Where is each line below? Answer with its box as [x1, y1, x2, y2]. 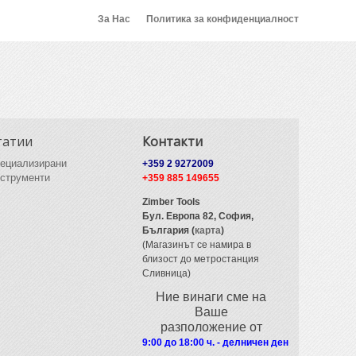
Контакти [142, 132, 203, 150]
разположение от [160, 319, 262, 334]
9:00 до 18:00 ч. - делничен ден [142, 336, 289, 348]
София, [219, 210, 254, 222]
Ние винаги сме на [156, 289, 267, 304]
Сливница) [142, 267, 192, 279]
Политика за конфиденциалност [146, 13, 299, 25]
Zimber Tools [142, 195, 201, 207]
